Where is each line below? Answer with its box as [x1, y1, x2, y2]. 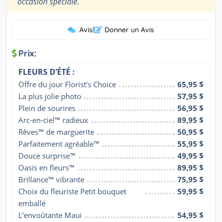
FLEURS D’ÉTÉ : [18, 66, 75, 78]
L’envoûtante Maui [18, 210, 82, 221]
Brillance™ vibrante [18, 174, 84, 185]
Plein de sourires [18, 103, 75, 113]
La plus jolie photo [18, 91, 81, 102]
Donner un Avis [105, 25, 154, 35]
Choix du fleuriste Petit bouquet [18, 186, 126, 197]
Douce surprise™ [18, 151, 76, 161]
